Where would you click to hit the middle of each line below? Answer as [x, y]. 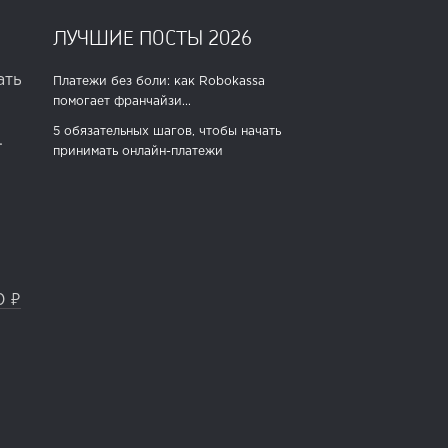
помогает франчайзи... [121, 101]
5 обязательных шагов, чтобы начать [166, 131]
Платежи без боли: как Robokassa [158, 81]
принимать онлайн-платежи [137, 151]
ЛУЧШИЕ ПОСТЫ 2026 [152, 36]
